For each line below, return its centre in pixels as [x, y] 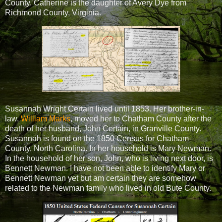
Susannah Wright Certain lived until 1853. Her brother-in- [105, 109]
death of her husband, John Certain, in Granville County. [103, 128]
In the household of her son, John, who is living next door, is [109, 158]
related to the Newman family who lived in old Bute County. [109, 188]
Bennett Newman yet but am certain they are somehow [101, 178]
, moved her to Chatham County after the [141, 118]
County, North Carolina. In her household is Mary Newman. [108, 148]
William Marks [46, 118]
